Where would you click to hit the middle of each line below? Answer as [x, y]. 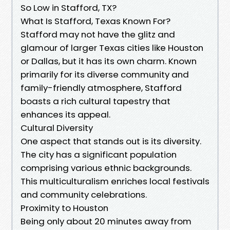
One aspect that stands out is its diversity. [111, 141]
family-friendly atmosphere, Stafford [101, 88]
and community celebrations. [84, 194]
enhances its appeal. [65, 114]
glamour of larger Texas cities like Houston [112, 47]
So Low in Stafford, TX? [69, 7]
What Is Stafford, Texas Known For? [95, 21]
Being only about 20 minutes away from [106, 221]
